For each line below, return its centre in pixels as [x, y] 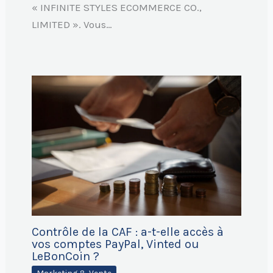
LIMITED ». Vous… [72, 24]
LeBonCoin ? [65, 257]
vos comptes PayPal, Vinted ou [115, 244]
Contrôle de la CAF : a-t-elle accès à [127, 232]
